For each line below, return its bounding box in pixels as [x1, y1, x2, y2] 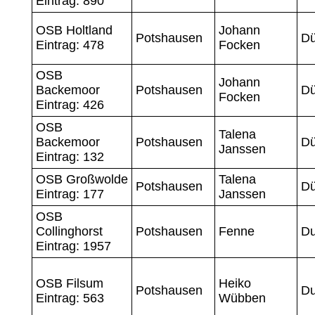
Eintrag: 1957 [35, 238, 111, 253]
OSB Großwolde [35, 172, 128, 186]
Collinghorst [35, 224, 103, 238]
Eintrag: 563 [35, 290, 104, 305]
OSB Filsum [35, 276, 103, 290]
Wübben [218, 290, 266, 305]
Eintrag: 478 [35, 37, 104, 52]
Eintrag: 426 [35, 97, 104, 112]
